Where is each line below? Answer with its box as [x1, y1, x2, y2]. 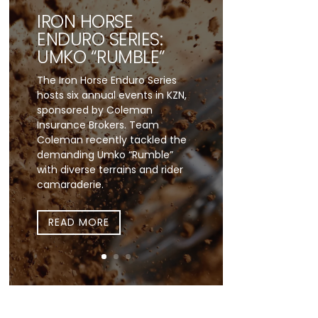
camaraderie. [37, 177, 104, 192]
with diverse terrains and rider [37, 162, 184, 177]
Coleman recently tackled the [37, 132, 187, 147]
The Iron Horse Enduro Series [37, 72, 177, 87]
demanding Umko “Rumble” [37, 147, 174, 162]
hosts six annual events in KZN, [37, 87, 187, 102]
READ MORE [48, 215, 110, 230]
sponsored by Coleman [37, 102, 153, 117]
